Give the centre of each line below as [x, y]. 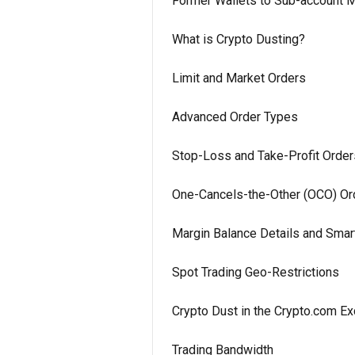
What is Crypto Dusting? [239, 39]
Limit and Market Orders [239, 78]
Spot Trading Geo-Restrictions [256, 272]
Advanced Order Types [235, 117]
